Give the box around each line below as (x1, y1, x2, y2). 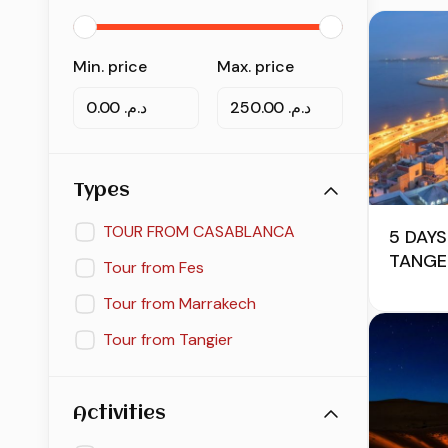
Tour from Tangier (103, 329, 233, 351)
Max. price (217, 56, 294, 78)
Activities (73, 404, 166, 425)
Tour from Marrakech (103, 293, 256, 315)
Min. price (73, 56, 147, 78)
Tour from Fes (103, 257, 204, 279)
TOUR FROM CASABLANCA (103, 221, 295, 243)
